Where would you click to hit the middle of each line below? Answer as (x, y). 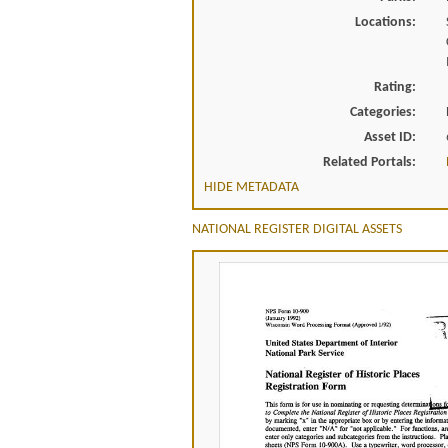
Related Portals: (369, 162)
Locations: (385, 22)
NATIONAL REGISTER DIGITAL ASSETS (297, 229)
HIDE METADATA (251, 187)
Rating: (394, 87)
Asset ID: (389, 137)
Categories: (382, 112)
